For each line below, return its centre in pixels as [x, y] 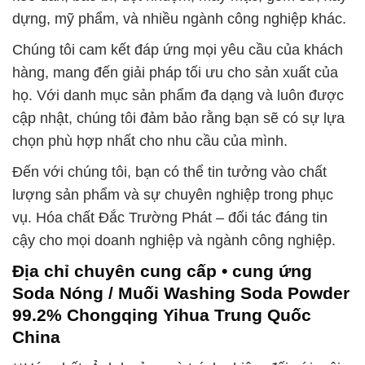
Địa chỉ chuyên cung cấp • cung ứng [162, 271]
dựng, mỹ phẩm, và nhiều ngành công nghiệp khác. [179, 19]
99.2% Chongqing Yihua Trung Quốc [162, 315]
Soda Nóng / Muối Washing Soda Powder [181, 293]
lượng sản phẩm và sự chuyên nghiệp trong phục [173, 195]
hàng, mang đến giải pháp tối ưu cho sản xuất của [175, 73]
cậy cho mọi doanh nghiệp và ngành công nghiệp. [174, 241]
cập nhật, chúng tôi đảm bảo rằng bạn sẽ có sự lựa [178, 119]
